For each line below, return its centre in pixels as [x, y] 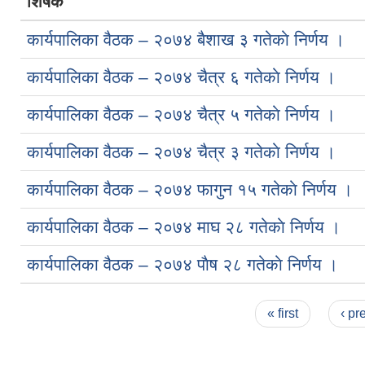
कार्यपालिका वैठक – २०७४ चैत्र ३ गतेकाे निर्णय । [181, 152]
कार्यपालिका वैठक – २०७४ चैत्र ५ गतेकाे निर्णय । [181, 114]
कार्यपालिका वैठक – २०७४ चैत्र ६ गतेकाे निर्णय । [181, 77]
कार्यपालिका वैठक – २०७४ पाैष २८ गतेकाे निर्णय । [182, 264]
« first [283, 313]
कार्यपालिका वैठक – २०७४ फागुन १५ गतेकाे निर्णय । [190, 189]
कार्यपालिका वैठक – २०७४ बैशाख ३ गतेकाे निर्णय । [186, 39]
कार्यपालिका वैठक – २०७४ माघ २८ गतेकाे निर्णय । [184, 226]
